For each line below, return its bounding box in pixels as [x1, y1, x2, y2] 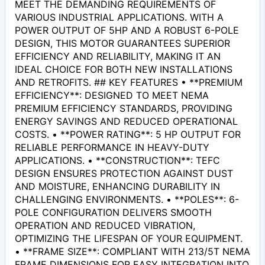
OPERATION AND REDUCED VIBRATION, [15, 219, 195, 231]
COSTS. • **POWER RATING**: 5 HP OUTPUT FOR [15, 128, 241, 140]
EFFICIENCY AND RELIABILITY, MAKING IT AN [15, 50, 221, 62]
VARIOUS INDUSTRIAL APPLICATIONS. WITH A [15, 11, 224, 23]
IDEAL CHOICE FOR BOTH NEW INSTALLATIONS [15, 63, 232, 75]
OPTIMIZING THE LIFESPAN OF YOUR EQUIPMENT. [15, 232, 243, 244]
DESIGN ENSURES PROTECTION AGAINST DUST [15, 167, 233, 179]
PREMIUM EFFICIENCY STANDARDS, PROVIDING [15, 102, 232, 114]
